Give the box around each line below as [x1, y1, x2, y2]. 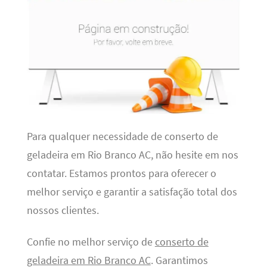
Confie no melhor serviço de [26, 235, 155, 249]
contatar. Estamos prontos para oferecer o [26, 166, 216, 180]
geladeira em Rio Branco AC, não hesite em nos [26, 148, 238, 162]
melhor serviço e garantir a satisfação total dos [26, 185, 237, 198]
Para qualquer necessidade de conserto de [26, 129, 218, 143]
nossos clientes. [26, 203, 99, 217]
